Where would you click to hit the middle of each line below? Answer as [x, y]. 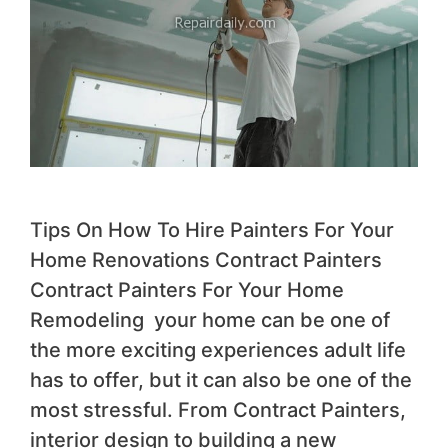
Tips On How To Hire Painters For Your [212, 230]
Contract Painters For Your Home [187, 290]
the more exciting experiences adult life [218, 350]
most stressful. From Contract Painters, [218, 410]
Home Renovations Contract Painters [206, 260]
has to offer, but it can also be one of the [221, 380]
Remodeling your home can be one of [210, 320]
